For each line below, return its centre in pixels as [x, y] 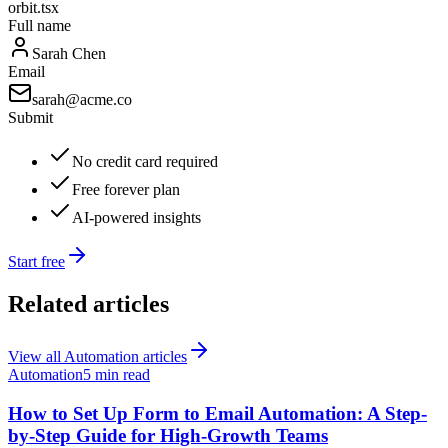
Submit [30, 117]
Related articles [88, 303]
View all [36, 356]
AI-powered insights [136, 217]
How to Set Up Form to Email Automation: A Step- [217, 413]
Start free [36, 261]
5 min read [116, 374]
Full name [39, 25]
